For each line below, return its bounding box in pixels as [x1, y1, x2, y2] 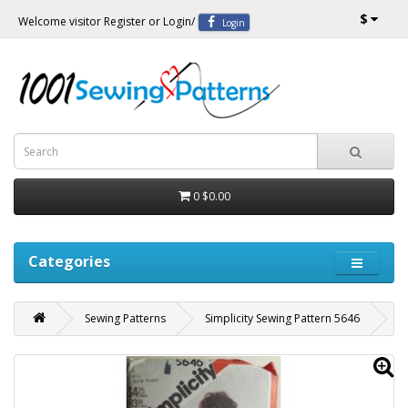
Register [104, 14, 146, 29]
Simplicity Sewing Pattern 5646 [205, 311, 360, 326]
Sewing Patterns [85, 311, 166, 326]
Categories [28, 251, 110, 271]
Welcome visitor [18, 14, 104, 29]
